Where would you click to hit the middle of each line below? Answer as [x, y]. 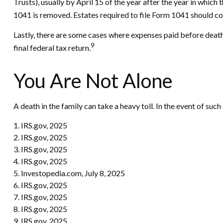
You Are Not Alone [93, 81]
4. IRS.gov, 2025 [40, 161]
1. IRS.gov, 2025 [40, 125]
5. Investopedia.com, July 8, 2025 [69, 173]
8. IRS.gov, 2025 [40, 209]
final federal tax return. [52, 48]
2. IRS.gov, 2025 [40, 137]
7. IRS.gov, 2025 [40, 197]
